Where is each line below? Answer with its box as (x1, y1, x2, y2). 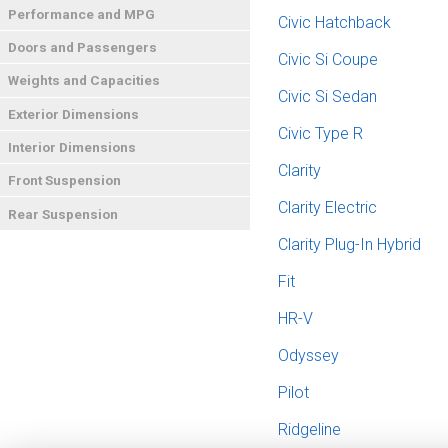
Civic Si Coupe (278, 50, 379, 69)
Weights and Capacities (8, 72, 161, 89)
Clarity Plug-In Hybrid (278, 235, 422, 254)
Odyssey (278, 346, 340, 365)
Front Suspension (8, 172, 122, 189)
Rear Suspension (8, 205, 119, 222)
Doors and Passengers (8, 39, 158, 56)
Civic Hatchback (278, 13, 392, 32)
